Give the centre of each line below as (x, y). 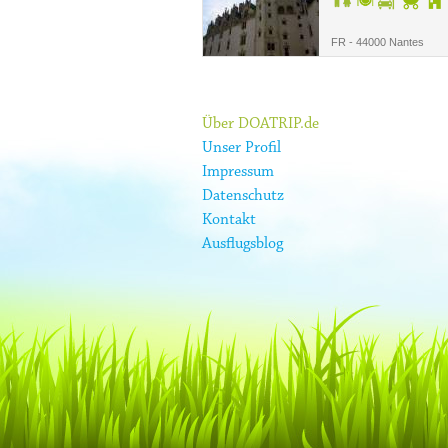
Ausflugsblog (242, 244)
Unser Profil (241, 148)
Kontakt (229, 220)
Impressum (238, 172)
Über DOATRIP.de (260, 124)
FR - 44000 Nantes (377, 42)
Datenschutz (243, 196)
